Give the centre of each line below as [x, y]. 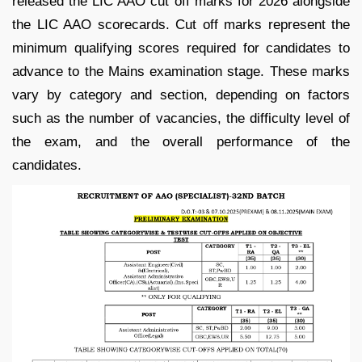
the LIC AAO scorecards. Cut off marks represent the [181, 24]
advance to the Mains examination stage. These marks [181, 71]
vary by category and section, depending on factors [181, 95]
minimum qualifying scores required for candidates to [181, 48]
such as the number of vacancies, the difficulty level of [181, 118]
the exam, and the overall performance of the [181, 141]
